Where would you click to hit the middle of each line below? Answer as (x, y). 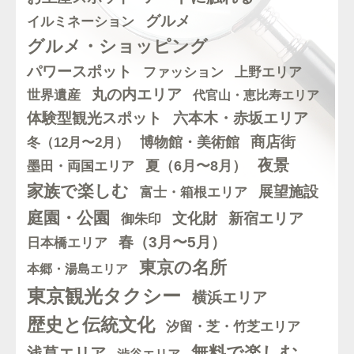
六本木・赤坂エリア (241, 118)
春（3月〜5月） (172, 242)
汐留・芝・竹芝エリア (233, 326)
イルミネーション (81, 22)
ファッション (183, 72)
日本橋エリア (67, 243)
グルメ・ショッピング (117, 46)
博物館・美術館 (190, 142)
